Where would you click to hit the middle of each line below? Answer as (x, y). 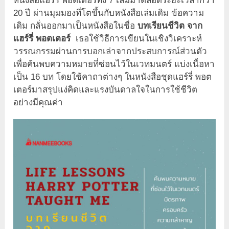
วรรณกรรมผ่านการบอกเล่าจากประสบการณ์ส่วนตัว (110, 51)
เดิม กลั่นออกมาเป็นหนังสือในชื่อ (76, 26)
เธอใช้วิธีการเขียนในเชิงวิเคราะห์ (136, 38)
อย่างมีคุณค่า (38, 102)
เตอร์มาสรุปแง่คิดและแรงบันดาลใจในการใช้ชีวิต (106, 89)
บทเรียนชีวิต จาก (170, 26)
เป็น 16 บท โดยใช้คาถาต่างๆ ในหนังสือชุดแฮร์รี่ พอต (113, 77)
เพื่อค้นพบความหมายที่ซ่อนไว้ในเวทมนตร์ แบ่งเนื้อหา (114, 64)
